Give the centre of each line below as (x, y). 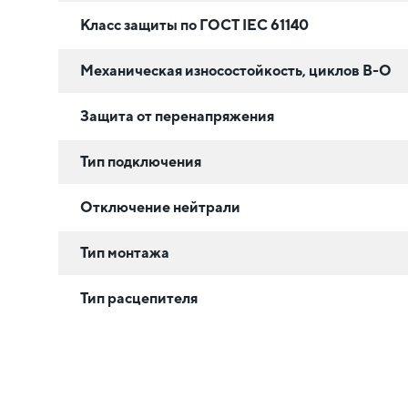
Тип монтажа (125, 252)
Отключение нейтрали (160, 207)
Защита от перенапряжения (177, 116)
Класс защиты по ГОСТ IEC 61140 (194, 25)
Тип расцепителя (139, 298)
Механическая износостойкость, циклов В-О (236, 70)
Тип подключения (141, 161)
